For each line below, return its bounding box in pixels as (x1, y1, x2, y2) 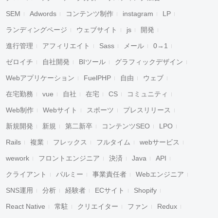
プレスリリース (123, 106, 171, 114)
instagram (123, 10, 153, 18)
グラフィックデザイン (115, 58, 183, 66)
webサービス (140, 138, 180, 146)
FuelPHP (84, 74, 111, 82)
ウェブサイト (76, 26, 117, 34)
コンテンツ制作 (66, 10, 113, 18)
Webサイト (43, 106, 77, 114)
